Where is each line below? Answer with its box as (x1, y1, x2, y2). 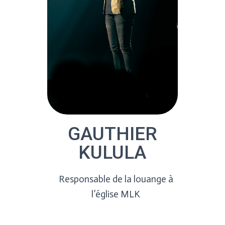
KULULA (78, 142, 147, 163)
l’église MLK (91, 188, 141, 200)
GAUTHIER (67, 123, 157, 145)
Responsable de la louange (58, 173, 168, 185)
